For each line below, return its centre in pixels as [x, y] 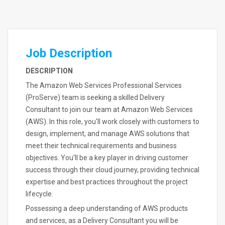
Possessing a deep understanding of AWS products [107, 208]
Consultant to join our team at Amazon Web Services [109, 109]
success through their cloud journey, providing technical [113, 170]
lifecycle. [39, 194]
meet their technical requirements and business [101, 146]
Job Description [69, 53]
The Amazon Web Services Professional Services [104, 85]
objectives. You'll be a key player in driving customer [107, 158]
